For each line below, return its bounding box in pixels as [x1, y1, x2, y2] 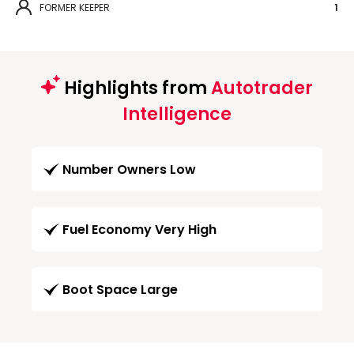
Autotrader [211, 75, 313, 100]
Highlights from [60, 75, 211, 100]
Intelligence [122, 101, 232, 126]
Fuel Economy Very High [62, 220, 217, 239]
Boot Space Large [62, 280, 178, 299]
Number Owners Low [62, 160, 196, 179]
